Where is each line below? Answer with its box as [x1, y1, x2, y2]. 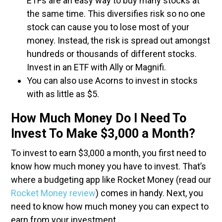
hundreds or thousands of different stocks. [27, 49, 197, 59]
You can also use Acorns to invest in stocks [27, 75, 198, 86]
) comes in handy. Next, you [96, 188, 203, 198]
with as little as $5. [27, 89, 99, 99]
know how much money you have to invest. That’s [11, 161, 206, 171]
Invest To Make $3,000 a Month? [11, 126, 195, 141]
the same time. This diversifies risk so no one [27, 8, 205, 19]
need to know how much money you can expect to [11, 201, 209, 212]
